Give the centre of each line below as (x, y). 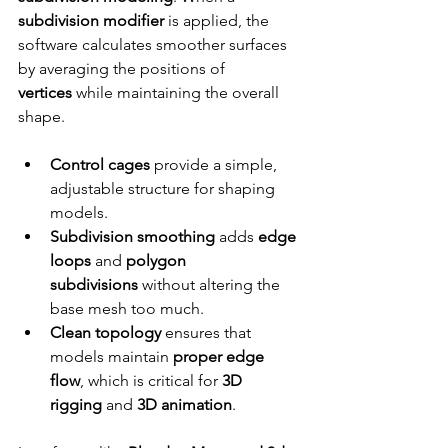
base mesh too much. (127, 309)
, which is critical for (151, 381)
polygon (158, 261)
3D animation (184, 405)
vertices (45, 93)
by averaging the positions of (123, 69)
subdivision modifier (91, 21)
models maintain (111, 357)
